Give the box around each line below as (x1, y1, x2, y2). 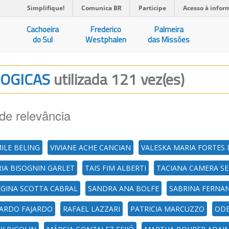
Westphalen (85, 34, 127, 45)
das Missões (148, 34, 190, 45)
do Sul (33, 34, 53, 45)
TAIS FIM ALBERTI (85, 163, 146, 173)
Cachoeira (27, 24, 59, 35)
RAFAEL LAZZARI (63, 204, 120, 214)
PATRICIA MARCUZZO (130, 204, 204, 214)
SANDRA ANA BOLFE (88, 184, 159, 193)
